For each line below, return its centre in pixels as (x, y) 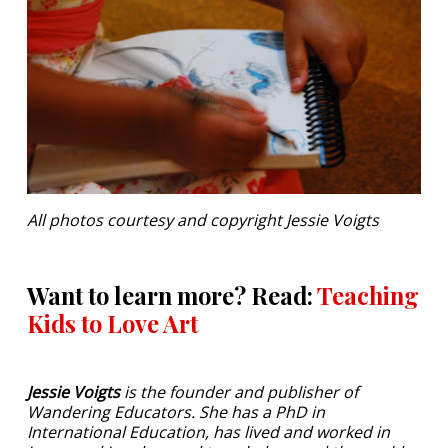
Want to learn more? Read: (172, 295)
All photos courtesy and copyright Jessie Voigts (203, 219)
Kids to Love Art (112, 323)
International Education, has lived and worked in (208, 431)
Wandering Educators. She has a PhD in (176, 411)
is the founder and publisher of (239, 391)
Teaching (368, 295)
